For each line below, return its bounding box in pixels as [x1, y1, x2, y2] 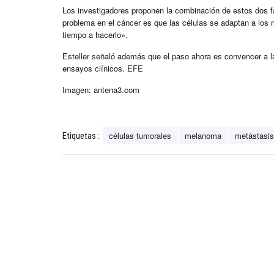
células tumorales [109, 130, 171, 142]
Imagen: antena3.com [62, 84, 139, 96]
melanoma [185, 130, 221, 142]
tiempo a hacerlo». [62, 29, 128, 41]
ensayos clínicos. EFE [62, 62, 143, 75]
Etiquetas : [62, 130, 100, 142]
